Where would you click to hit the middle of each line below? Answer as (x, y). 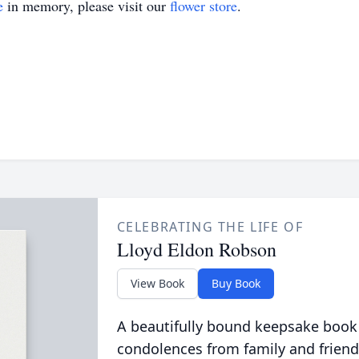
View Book (157, 283)
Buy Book (236, 283)
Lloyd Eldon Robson (196, 249)
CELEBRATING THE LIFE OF (210, 227)
